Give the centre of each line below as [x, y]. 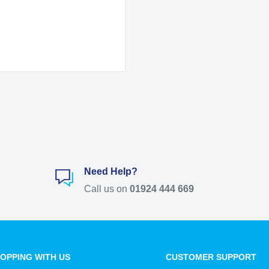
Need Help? [111, 172]
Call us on [106, 189]
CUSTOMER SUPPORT [211, 257]
